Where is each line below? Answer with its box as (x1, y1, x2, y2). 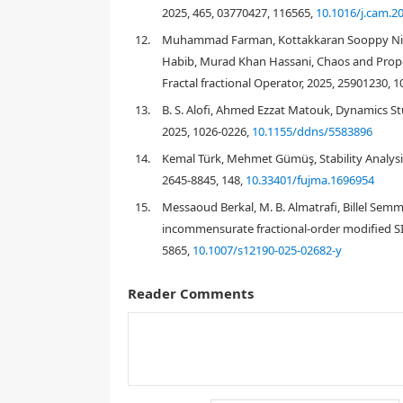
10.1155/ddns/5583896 (252, 123, 372, 140)
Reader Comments (128, 321, 254, 340)
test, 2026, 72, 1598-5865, (162, 279, 296, 296)
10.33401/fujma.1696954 (246, 172, 374, 189)
